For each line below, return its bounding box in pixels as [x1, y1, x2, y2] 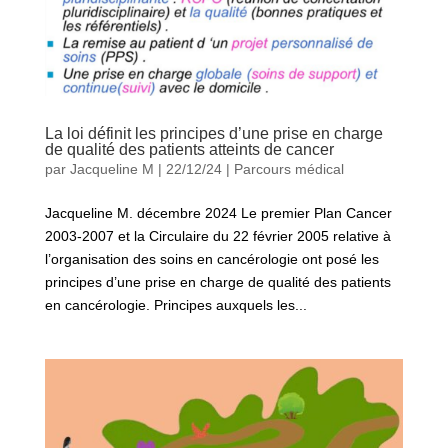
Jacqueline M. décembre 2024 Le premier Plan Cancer [44, 205, 392, 222]
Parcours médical [233, 161, 344, 178]
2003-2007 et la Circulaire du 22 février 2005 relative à [44, 228, 391, 245]
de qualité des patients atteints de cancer [44, 141, 334, 159]
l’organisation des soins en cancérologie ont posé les [44, 251, 379, 268]
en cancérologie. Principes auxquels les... [44, 297, 307, 314]
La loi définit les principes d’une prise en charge [44, 125, 383, 143]
